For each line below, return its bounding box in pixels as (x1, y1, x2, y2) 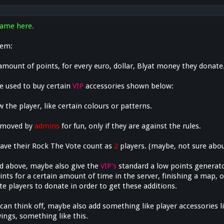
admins (34, 121, 60, 131)
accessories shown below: (83, 81, 174, 91)
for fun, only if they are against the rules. (59, 121, 201, 131)
